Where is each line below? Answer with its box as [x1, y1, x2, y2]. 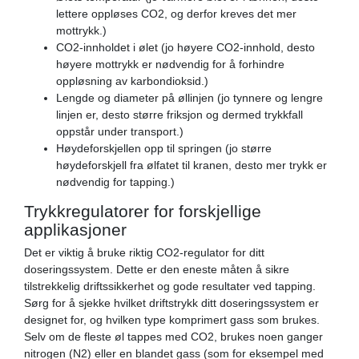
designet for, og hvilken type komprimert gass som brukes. [24, 313, 320, 326]
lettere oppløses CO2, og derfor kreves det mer [56, 6, 296, 20]
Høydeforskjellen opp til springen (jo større [56, 141, 272, 155]
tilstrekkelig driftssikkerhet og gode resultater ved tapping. [24, 279, 316, 292]
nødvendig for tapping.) [56, 175, 175, 188]
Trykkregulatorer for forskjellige [24, 201, 261, 220]
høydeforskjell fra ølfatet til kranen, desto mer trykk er [56, 158, 327, 171]
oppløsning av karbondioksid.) [56, 74, 208, 87]
